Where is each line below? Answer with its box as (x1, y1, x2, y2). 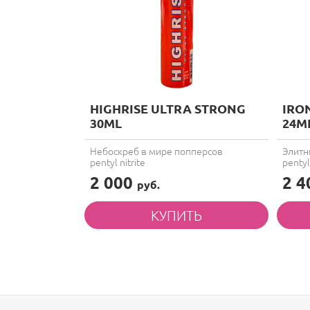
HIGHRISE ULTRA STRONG (90, 100, 246, 116)
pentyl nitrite (90, 155, 145, 169)
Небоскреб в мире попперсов (90, 144, 223, 158)
